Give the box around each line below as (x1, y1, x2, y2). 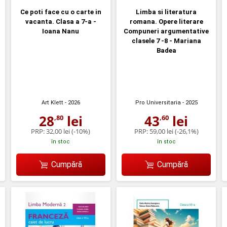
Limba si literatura (136, 8, 197, 16)
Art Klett (41, 99, 63, 106)
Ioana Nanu (42, 27, 80, 35)
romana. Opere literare (129, 18, 203, 26)
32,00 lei (46, 127, 70, 136)
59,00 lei (149, 127, 173, 136)
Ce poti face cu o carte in (20, 8, 101, 16)
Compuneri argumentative (124, 27, 209, 35)
